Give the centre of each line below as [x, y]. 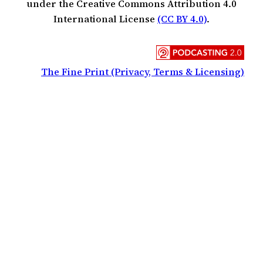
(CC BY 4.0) [182, 18]
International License [105, 18]
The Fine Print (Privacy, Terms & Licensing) [143, 72]
